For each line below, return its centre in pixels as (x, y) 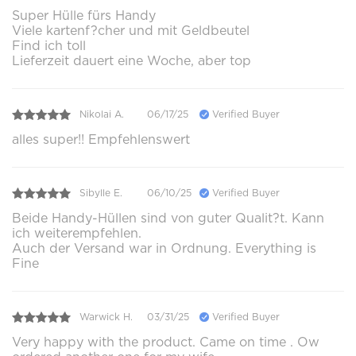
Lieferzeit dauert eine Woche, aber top (132, 60)
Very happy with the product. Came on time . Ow (166, 342)
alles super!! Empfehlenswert (101, 139)
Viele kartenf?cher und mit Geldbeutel (131, 30)
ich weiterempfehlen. (77, 233)
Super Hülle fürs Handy (84, 15)
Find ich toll (49, 45)
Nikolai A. (102, 114)
